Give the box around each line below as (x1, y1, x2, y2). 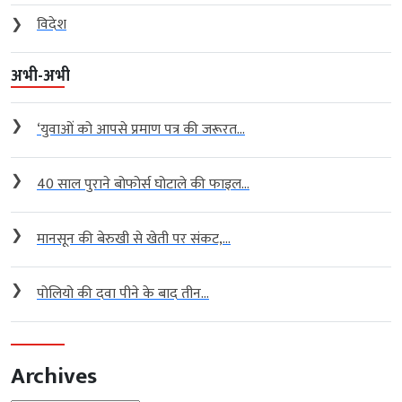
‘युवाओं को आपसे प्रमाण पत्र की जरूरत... (37, 117, 245, 142)
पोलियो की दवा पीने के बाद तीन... (37, 281, 209, 306)
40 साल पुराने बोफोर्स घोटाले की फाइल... (37, 171, 249, 197)
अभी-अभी (11, 62, 70, 90)
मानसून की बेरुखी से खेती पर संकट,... (37, 226, 231, 251)
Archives (11, 356, 97, 395)
